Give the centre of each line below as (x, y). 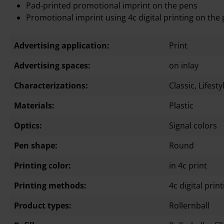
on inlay (184, 65)
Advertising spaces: (52, 65)
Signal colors (193, 125)
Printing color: (42, 165)
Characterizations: (51, 85)
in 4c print (188, 165)
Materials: (34, 105)
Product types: (43, 205)
